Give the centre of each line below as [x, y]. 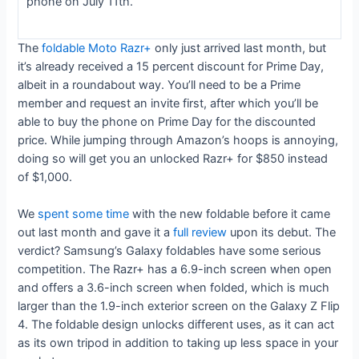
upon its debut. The [282, 233]
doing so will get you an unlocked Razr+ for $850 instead [173, 158]
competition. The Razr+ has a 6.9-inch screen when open [175, 270]
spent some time [84, 214]
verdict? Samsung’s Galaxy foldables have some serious [170, 251]
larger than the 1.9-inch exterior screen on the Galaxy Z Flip [179, 307]
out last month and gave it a [96, 233]
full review [200, 233]
